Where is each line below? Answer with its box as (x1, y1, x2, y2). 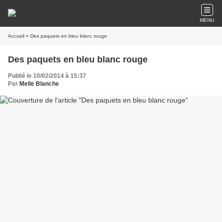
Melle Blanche (19, 80, 59, 87)
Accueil (8, 33, 24, 39)
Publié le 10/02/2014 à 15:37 (8, 72, 86, 79)
